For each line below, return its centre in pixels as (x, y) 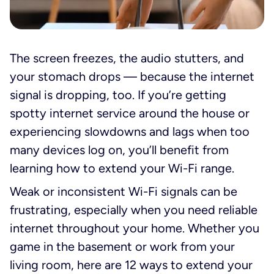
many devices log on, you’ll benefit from (119, 150)
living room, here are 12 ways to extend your (131, 265)
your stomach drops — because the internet (132, 76)
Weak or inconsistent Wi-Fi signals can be (124, 191)
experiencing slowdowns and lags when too (130, 131)
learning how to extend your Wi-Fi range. (122, 168)
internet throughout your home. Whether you (135, 228)
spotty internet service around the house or (130, 113)
